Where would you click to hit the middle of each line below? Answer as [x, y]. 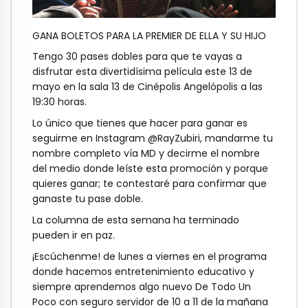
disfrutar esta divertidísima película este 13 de [142, 72]
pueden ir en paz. [74, 235]
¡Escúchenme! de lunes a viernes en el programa [150, 256]
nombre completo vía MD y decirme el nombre [146, 154]
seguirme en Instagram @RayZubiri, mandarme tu [153, 139]
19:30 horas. [59, 102]
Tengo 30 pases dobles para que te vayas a [137, 57]
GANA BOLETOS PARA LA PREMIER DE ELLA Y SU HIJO [149, 35]
